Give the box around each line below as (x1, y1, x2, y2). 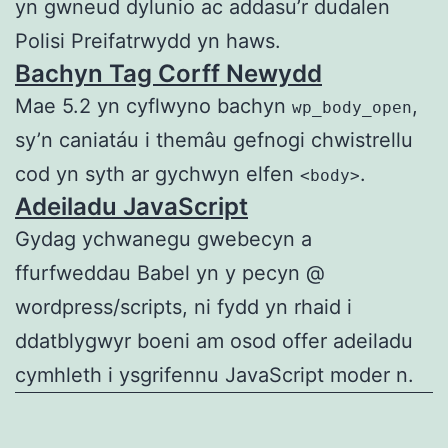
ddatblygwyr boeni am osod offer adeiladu (15, 329, 413, 354)
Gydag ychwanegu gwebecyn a (15, 227, 312, 252)
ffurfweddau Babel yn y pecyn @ (15, 261, 325, 286)
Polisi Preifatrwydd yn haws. (15, 29, 281, 54)
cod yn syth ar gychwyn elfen (15, 162, 300, 187)
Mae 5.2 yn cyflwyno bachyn (15, 94, 292, 119)
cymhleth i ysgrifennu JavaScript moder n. (15, 363, 414, 388)
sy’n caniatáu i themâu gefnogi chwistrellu (15, 128, 413, 153)
